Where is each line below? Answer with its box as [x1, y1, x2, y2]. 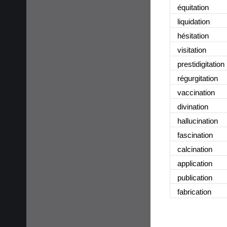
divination [177, 102, 208, 111]
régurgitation [177, 73, 218, 83]
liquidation [177, 17, 210, 26]
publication [177, 173, 212, 182]
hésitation [177, 31, 209, 40]
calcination [177, 144, 212, 154]
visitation [177, 45, 206, 54]
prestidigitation [177, 59, 224, 68]
